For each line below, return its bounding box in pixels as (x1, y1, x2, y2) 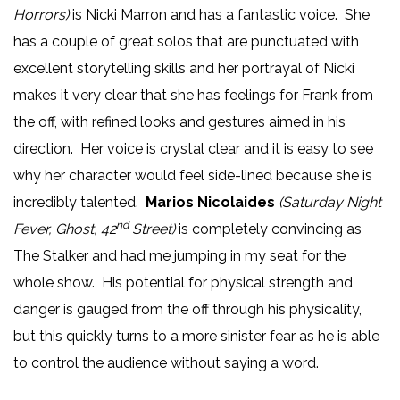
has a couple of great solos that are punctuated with (13, 33, 359, 51)
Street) (129, 221, 179, 238)
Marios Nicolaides (146, 194, 275, 212)
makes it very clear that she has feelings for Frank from (13, 87, 373, 104)
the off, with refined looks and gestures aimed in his (13, 113, 346, 131)
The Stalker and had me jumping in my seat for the (13, 247, 346, 265)
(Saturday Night (279, 194, 381, 212)
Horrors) (13, 6, 69, 24)
